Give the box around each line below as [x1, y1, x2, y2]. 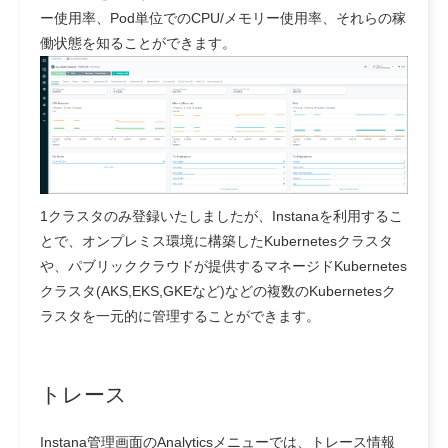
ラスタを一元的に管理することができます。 [40, 307, 320, 324]
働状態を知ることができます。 [40, 35, 236, 52]
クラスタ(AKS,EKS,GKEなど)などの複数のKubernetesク [40, 282, 396, 299]
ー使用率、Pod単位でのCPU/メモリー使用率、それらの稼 [40, 10, 406, 27]
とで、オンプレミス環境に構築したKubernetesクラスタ [40, 232, 393, 249]
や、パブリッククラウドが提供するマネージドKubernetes [40, 257, 407, 274]
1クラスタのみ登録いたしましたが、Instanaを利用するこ [40, 207, 403, 224]
